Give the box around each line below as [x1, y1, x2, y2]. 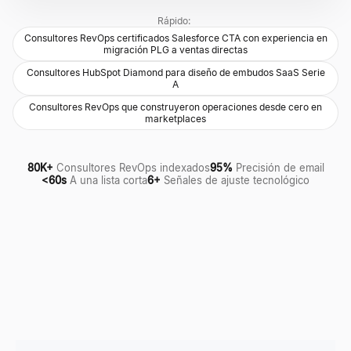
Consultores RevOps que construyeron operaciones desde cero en [29, 101, 322, 113]
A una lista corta [70, 174, 147, 186]
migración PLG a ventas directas [103, 44, 248, 56]
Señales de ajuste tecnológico [164, 174, 309, 186]
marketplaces [145, 113, 206, 125]
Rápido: [157, 15, 190, 27]
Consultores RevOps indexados [56, 161, 210, 174]
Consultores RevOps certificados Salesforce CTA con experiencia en [24, 32, 327, 44]
